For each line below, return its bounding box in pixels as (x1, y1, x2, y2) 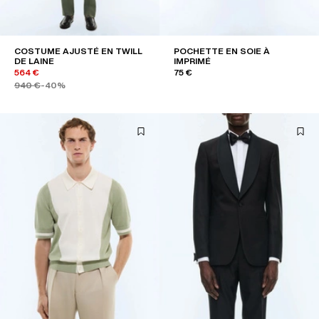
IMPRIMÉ (174, 56, 211, 66)
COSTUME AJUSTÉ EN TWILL (14, 46, 142, 56)
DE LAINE (14, 56, 54, 66)
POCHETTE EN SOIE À (174, 46, 270, 56)
